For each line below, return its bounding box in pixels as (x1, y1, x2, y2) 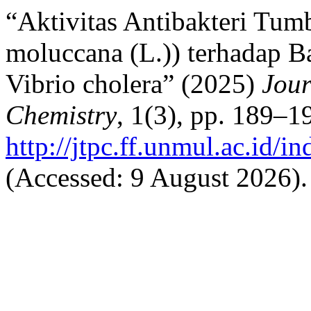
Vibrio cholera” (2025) (6, 69, 262, 99)
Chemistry (6, 100, 117, 130)
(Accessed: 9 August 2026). (6, 162, 308, 192)
